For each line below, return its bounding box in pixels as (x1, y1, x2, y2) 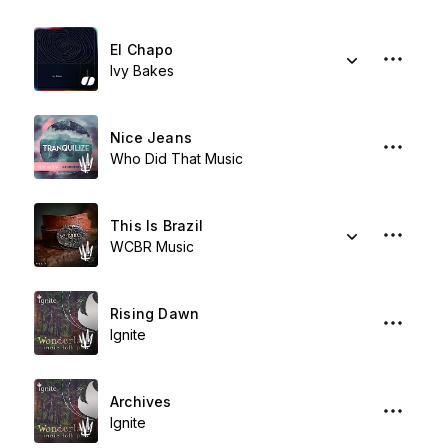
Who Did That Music (110, 150, 243, 167)
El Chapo (110, 41, 174, 58)
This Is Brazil (110, 217, 203, 234)
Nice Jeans (110, 129, 193, 146)
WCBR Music (110, 238, 194, 255)
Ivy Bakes (110, 62, 174, 79)
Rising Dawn (110, 305, 200, 322)
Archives (110, 393, 172, 410)
